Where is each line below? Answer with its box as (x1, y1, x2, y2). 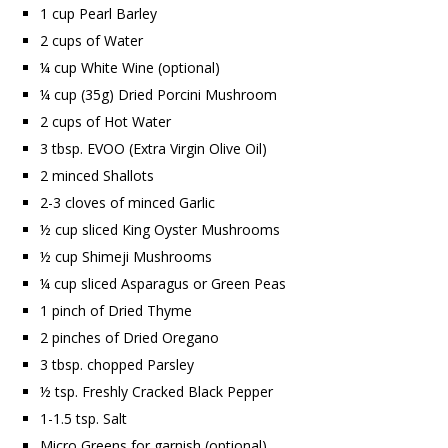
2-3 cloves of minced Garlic (40, 193, 215, 213)
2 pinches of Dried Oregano (40, 328, 219, 348)
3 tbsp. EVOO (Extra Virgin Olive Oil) (40, 139, 267, 159)
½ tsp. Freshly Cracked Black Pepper (40, 382, 273, 402)
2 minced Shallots (40, 166, 154, 186)
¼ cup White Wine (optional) (40, 58, 220, 78)
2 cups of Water (40, 31, 143, 51)
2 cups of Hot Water (40, 112, 171, 132)
